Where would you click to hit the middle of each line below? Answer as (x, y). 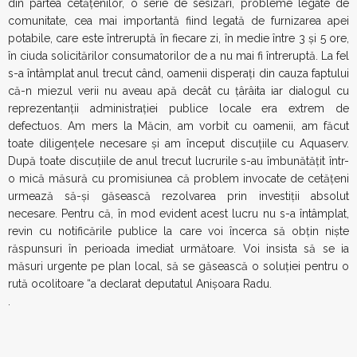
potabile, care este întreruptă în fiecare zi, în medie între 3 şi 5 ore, (178, 38)
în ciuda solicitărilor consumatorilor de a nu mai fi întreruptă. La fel (178, 56)
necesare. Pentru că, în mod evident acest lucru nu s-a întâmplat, (178, 214)
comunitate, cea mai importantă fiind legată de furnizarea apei (178, 21)
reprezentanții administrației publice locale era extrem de (178, 108)
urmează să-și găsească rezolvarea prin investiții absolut (178, 196)
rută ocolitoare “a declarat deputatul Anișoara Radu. (140, 284)
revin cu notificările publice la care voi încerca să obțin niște (178, 231)
